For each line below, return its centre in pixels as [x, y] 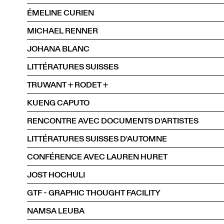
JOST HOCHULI [56, 174]
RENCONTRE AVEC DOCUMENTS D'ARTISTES [113, 120]
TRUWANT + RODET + [67, 84]
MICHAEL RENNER [62, 30]
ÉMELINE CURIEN [60, 12]
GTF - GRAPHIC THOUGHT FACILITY [94, 192]
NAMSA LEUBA [56, 210]
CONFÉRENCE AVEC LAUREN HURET [97, 156]
